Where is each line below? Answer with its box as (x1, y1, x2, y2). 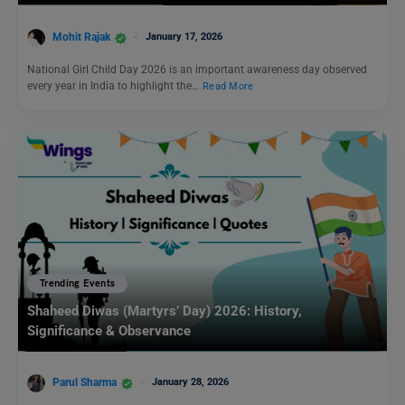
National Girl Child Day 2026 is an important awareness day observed (27, 62, 367, 76)
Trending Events (40, 278, 116, 290)
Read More (202, 80, 254, 92)
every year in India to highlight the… (27, 79, 202, 92)
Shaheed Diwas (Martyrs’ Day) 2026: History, (27, 303, 302, 320)
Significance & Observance (27, 323, 191, 340)
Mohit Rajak (52, 31, 110, 44)
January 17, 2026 (146, 31, 222, 43)
